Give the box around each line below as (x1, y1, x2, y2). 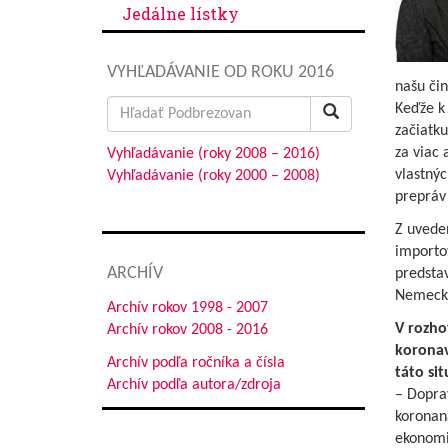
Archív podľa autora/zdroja (107, 377, 281, 393)
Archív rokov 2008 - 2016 (107, 322, 268, 338)
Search (106, 98, 150, 114)
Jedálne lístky (122, 3, 239, 24)
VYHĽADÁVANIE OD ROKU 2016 (107, 63, 334, 82)
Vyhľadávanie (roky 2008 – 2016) (107, 146, 320, 162)
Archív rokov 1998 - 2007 (107, 300, 268, 316)
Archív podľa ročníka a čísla (107, 355, 285, 371)
